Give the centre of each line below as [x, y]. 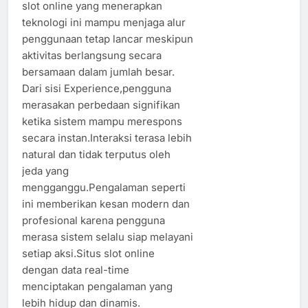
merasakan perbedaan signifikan [101, 104]
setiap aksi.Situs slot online [88, 253]
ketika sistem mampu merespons [102, 121]
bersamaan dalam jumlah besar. [98, 71]
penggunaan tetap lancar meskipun [108, 38]
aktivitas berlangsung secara [92, 55]
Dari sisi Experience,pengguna [97, 88]
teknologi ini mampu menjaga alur [104, 22]
